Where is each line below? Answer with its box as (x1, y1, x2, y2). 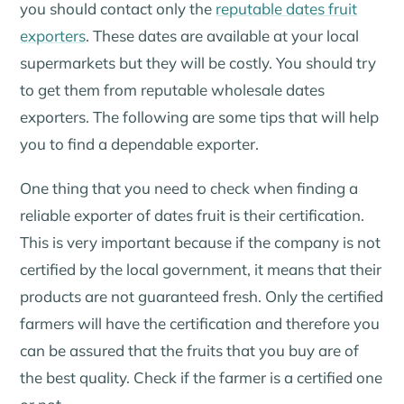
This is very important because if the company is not (20, 233, 381, 252)
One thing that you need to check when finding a (20, 179, 359, 198)
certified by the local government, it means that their (20, 260, 382, 280)
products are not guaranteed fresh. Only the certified (20, 287, 384, 307)
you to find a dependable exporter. (20, 133, 260, 153)
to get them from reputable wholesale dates (20, 79, 326, 99)
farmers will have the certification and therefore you (20, 314, 381, 334)
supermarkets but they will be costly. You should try (20, 52, 377, 72)
